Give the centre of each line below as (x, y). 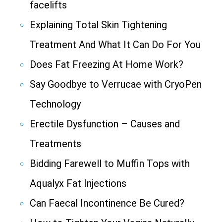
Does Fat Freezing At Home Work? (107, 65)
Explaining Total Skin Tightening (98, 25)
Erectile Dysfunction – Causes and (105, 124)
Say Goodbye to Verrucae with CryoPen (116, 84)
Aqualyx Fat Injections (78, 184)
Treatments (55, 144)
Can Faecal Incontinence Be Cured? (107, 203)
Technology (55, 104)
